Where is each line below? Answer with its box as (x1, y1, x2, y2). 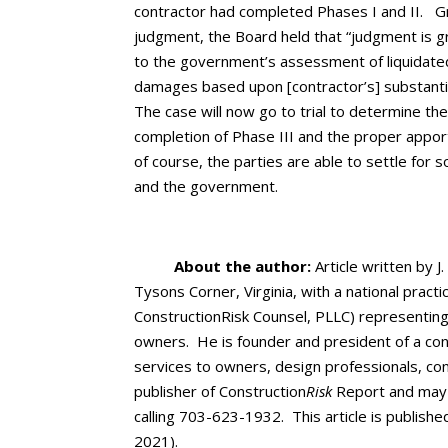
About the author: (174, 256, 312, 276)
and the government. (134, 176, 279, 196)
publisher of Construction (134, 381, 307, 401)
